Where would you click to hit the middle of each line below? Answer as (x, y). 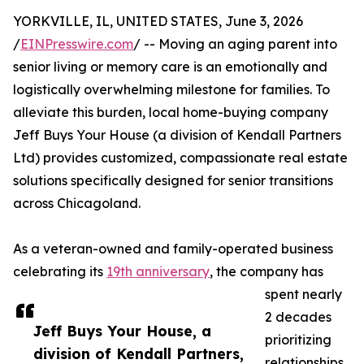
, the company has (266, 272)
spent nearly (303, 295)
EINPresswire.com (77, 44)
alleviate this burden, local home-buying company (171, 113)
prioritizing (298, 340)
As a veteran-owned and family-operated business (173, 249)
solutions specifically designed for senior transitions (173, 181)
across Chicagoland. (77, 204)
